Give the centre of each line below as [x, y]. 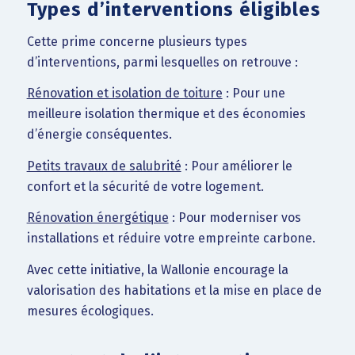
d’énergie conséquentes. [99, 135]
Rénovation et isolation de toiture [124, 94]
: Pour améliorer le [237, 166]
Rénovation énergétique [97, 218]
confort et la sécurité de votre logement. [145, 186]
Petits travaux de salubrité [104, 166]
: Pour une [254, 94]
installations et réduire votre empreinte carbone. [171, 239]
